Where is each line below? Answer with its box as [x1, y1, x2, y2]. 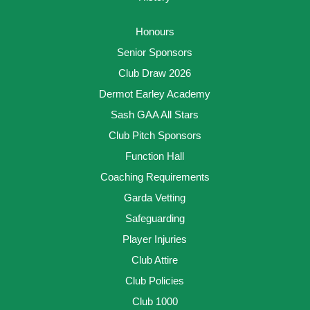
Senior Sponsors [117, 46, 193, 58]
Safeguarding [125, 212, 185, 224]
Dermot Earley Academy [99, 88, 211, 100]
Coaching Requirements [100, 171, 210, 183]
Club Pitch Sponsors [108, 129, 201, 141]
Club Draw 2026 [118, 67, 192, 79]
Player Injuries [122, 233, 188, 245]
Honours [135, 26, 174, 37]
